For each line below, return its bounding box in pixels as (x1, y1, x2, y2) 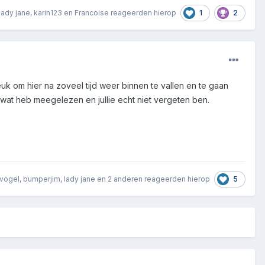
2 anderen (108, 174, 143, 183)
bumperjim (23, 174, 60, 183)
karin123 (34, 8, 62, 17)
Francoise (75, 8, 109, 17)
